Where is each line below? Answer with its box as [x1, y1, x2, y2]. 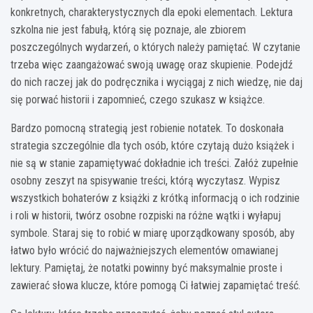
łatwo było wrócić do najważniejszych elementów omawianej [10, 243, 278, 257]
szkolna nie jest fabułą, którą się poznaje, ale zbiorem [10, 22, 246, 36]
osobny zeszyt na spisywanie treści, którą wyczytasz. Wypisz [10, 173, 280, 187]
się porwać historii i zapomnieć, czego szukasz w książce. [10, 92, 265, 106]
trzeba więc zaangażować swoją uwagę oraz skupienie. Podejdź [10, 57, 293, 71]
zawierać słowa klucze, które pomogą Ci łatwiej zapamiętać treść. [10, 278, 300, 292]
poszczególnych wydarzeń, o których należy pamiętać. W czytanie [10, 40, 300, 54]
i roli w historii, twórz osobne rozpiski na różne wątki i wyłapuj [10, 208, 281, 222]
